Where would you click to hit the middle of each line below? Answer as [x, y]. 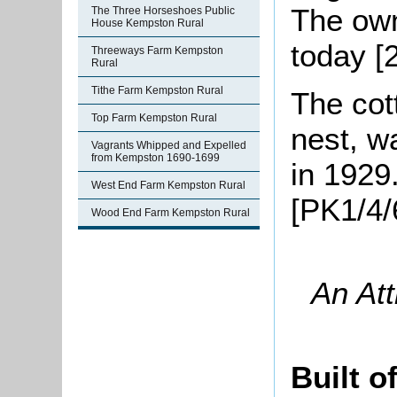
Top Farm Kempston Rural [154, 118]
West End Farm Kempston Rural [168, 185]
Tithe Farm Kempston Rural [157, 90]
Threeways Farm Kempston [157, 51]
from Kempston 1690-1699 [156, 158]
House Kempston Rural [148, 23]
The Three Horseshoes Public [163, 11]
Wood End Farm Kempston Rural [171, 213]
